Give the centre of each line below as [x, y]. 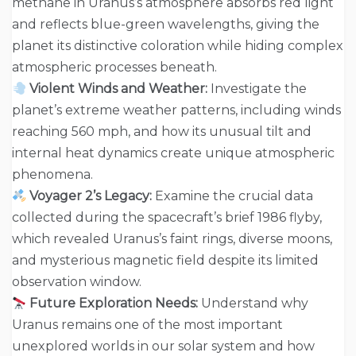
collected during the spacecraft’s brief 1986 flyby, [167, 217]
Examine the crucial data [233, 195]
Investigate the [257, 88]
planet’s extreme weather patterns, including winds [176, 110]
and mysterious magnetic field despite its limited [165, 260]
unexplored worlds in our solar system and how [163, 346]
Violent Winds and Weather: [119, 88]
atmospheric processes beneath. [114, 67]
